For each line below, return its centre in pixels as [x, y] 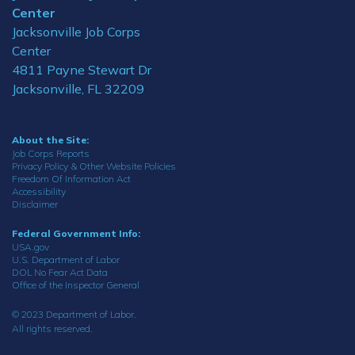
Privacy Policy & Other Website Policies [94, 166]
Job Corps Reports [51, 153]
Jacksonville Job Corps [76, 32]
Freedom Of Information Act [71, 179]
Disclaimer [35, 204]
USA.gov [31, 247]
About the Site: [50, 140]
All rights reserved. [52, 328]
